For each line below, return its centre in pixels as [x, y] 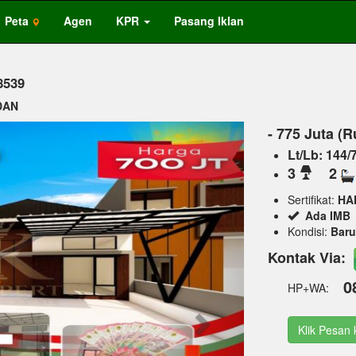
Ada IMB [324, 215]
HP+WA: [310, 288]
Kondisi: [307, 231]
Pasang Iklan [209, 21]
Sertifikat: [312, 199]
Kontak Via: [308, 257]
